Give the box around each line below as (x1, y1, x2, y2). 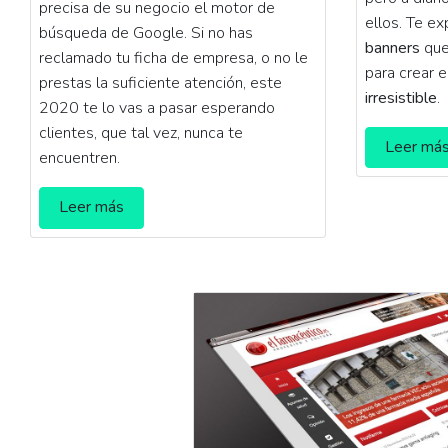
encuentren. (39, 147, 121, 170)
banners (365, 36, 420, 59)
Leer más (59, 196, 125, 219)
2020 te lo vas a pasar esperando (39, 97, 276, 120)
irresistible (365, 86, 437, 109)
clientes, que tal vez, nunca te (39, 122, 244, 145)
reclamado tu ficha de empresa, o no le (39, 47, 309, 70)
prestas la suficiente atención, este (39, 72, 283, 95)
